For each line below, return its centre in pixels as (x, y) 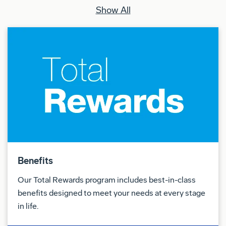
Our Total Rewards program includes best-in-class (107, 180)
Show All (113, 10)
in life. (28, 206)
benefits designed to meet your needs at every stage (111, 193)
